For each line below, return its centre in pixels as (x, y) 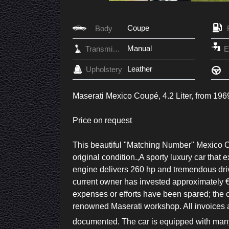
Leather (140, 68)
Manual (140, 48)
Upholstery (104, 69)
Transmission (116, 49)
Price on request (102, 120)
